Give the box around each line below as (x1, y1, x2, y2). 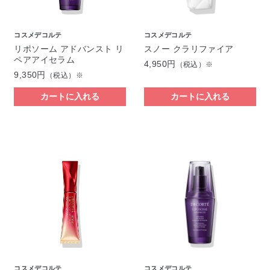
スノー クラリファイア (143, 44, 234, 54)
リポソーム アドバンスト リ (14, 44, 124, 54)
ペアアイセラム (14, 55, 75, 65)
